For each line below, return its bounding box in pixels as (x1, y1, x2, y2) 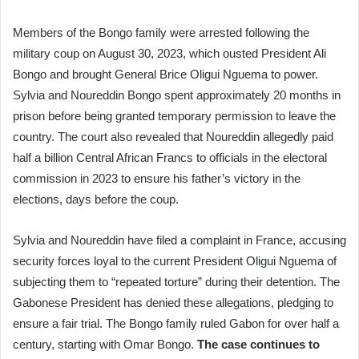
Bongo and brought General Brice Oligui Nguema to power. (13, 67, 318, 81)
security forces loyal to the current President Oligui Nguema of (13, 253, 337, 268)
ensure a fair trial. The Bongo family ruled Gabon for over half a (13, 316, 339, 330)
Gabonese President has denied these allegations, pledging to (13, 295, 333, 309)
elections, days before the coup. (13, 192, 179, 206)
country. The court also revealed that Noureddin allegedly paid (13, 129, 333, 143)
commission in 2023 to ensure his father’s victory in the (13, 171, 301, 185)
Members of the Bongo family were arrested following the (13, 25, 309, 39)
